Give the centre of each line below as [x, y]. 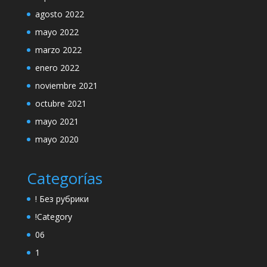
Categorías [64, 178]
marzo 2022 [58, 50]
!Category [53, 217]
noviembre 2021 [66, 86]
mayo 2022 [57, 32]
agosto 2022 [59, 14]
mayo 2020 [57, 139]
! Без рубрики [62, 199]
